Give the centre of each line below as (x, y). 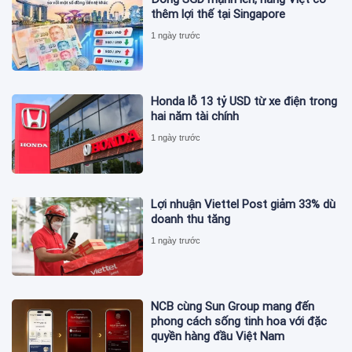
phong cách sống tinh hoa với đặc (239, 321)
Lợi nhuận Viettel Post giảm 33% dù (244, 204)
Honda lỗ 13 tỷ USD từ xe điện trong (244, 102)
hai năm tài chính (195, 117)
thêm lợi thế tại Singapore (218, 15)
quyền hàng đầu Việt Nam (218, 336)
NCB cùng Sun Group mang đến (233, 306)
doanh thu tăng (191, 219)
